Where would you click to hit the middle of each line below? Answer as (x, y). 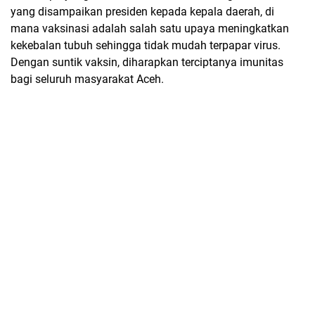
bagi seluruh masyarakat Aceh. (87, 79)
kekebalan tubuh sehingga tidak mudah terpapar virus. (146, 46)
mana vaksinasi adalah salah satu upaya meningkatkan (150, 29)
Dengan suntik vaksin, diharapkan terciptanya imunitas (147, 63)
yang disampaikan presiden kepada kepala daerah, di (142, 12)
